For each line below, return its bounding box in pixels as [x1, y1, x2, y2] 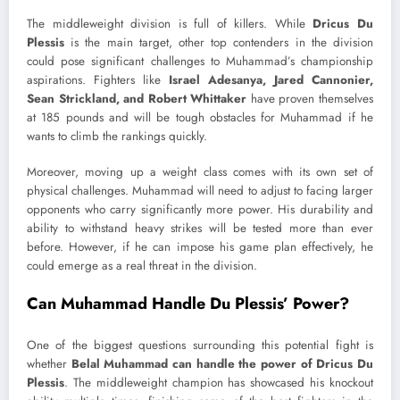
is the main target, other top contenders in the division [64, 33, 373, 51]
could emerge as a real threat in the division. [27, 256, 257, 274]
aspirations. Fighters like [27, 71, 169, 88]
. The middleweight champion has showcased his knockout [64, 374, 373, 392]
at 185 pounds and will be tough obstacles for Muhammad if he [27, 108, 373, 126]
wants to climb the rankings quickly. [27, 127, 207, 145]
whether [27, 355, 71, 373]
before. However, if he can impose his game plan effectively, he [27, 237, 373, 255]
